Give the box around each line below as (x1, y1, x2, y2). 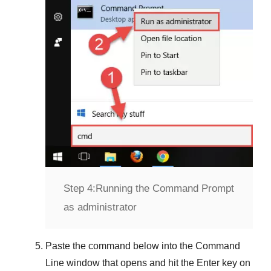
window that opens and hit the (64, 258, 197, 269)
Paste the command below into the (45, 241, 195, 252)
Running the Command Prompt (96, 183, 234, 195)
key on (220, 258, 250, 269)
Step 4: (64, 183, 96, 195)
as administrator (64, 201, 137, 214)
